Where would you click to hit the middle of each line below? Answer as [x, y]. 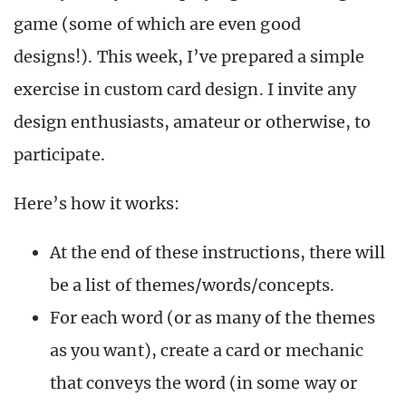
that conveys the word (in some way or [203, 382]
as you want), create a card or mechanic [207, 350]
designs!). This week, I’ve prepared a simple [189, 56]
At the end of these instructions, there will [218, 252]
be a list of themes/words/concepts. [192, 285]
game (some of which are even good [157, 24]
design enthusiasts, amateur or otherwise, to [193, 121]
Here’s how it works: [97, 203]
